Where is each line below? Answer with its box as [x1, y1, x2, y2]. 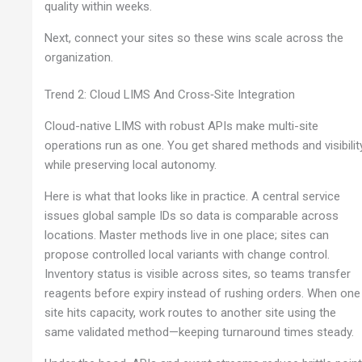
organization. [44, 49, 114, 65]
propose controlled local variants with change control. [44, 246, 330, 262]
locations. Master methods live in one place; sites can [44, 227, 330, 242]
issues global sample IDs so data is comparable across [44, 208, 339, 223]
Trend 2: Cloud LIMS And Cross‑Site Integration [44, 87, 296, 103]
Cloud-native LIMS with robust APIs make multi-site [44, 118, 319, 133]
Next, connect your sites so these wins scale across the [44, 30, 344, 45]
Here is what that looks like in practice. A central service [44, 188, 341, 204]
